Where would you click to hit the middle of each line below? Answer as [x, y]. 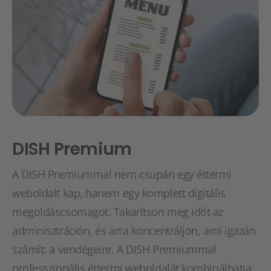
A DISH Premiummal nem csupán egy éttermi [122, 174]
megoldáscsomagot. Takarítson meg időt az [118, 211]
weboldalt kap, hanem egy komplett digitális [119, 193]
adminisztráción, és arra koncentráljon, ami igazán [134, 230]
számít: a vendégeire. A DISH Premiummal [114, 249]
